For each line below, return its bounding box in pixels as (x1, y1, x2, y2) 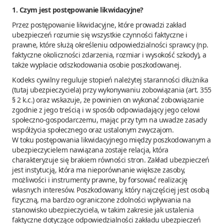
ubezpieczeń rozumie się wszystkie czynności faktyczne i (12, 29, 187, 39)
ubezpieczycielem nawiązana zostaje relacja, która (12, 144, 168, 154)
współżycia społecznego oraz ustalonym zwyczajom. (12, 124, 173, 134)
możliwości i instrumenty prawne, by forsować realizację (12, 174, 187, 184)
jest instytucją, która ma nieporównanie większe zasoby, (12, 164, 185, 174)
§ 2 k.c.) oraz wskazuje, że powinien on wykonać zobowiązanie (12, 94, 203, 104)
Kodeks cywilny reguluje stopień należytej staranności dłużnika (12, 74, 208, 84)
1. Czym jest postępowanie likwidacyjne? (12, 4, 143, 14)
